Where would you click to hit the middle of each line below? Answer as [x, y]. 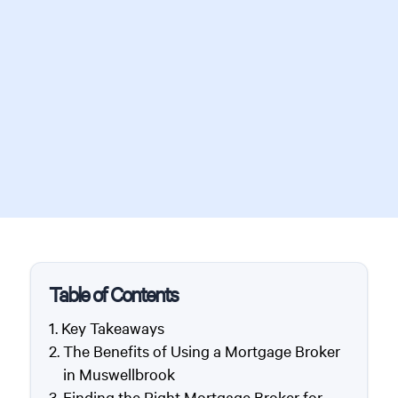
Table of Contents [113, 294]
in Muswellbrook [119, 374]
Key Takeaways [112, 328]
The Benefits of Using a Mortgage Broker [201, 351]
